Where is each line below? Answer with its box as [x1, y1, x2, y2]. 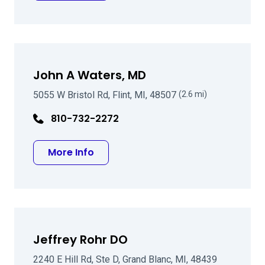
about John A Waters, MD [93, 145, 216, 159]
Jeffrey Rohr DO [33, 231, 128, 248]
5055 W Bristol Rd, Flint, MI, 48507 [33, 89, 179, 101]
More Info [48, 146, 94, 159]
